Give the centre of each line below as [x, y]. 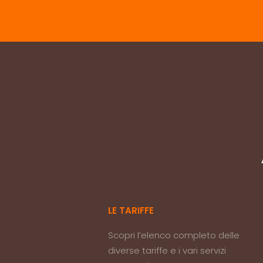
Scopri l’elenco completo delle [174, 235]
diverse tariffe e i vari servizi [167, 250]
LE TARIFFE [131, 210]
